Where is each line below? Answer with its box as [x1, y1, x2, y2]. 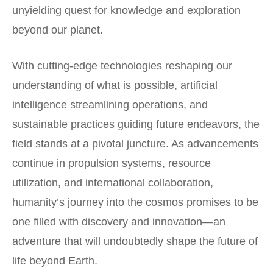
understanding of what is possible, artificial [12, 79, 218, 91]
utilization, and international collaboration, [12, 176, 213, 189]
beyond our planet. [12, 23, 103, 36]
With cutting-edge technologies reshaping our [12, 59, 232, 72]
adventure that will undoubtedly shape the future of [12, 235, 258, 247]
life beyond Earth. [12, 254, 97, 267]
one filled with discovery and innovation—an [12, 215, 225, 228]
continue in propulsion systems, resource [12, 157, 211, 169]
